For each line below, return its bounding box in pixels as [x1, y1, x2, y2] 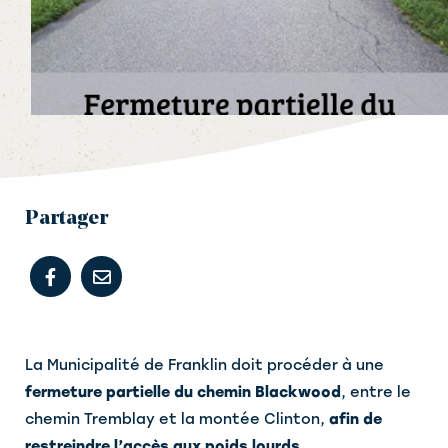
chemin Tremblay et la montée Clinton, [25, 410, 329, 429]
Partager [25, 209, 108, 230]
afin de [329, 410, 382, 429]
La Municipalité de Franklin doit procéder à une [25, 356, 384, 375]
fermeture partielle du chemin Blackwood [25, 383, 341, 402]
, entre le [341, 383, 411, 402]
